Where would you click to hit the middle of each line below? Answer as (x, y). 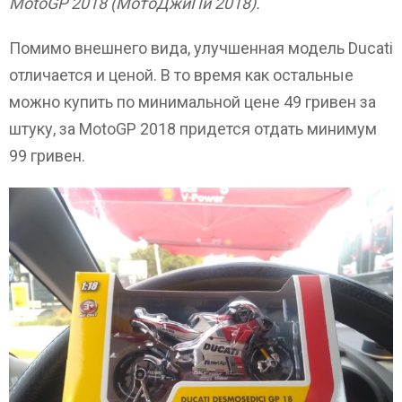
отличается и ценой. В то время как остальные (181, 74)
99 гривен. (47, 155)
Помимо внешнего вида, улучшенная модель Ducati (201, 48)
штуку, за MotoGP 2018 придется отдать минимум (193, 128)
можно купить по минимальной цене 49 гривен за (192, 101)
